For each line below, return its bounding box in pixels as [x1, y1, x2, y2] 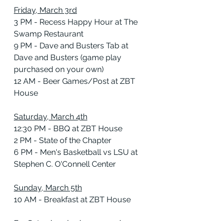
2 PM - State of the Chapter [14, 136, 111, 146]
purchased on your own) [14, 65, 104, 74]
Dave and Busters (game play [14, 53, 123, 63]
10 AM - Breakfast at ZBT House [14, 195, 131, 205]
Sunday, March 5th [14, 183, 82, 193]
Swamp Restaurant [14, 29, 83, 39]
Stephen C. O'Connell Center [14, 159, 116, 169]
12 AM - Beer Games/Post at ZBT [14, 76, 137, 86]
